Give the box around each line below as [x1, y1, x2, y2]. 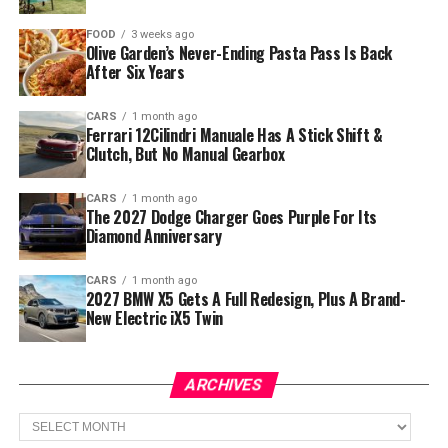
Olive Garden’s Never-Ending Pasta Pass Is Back [85, 40, 392, 65]
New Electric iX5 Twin [85, 305, 223, 330]
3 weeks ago [130, 27, 194, 41]
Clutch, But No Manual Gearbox [85, 141, 285, 166]
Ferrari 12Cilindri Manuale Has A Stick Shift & [85, 122, 383, 147]
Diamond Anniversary [85, 223, 222, 248]
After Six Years [85, 59, 185, 84]
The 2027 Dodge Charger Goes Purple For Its [85, 204, 378, 229]
